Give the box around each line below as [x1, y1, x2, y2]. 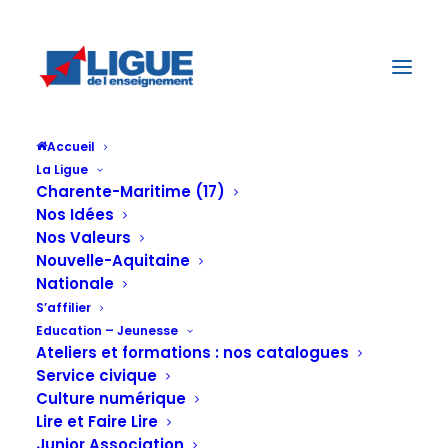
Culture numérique [36, 388, 186, 409]
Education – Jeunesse [36, 322, 178, 339]
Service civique [36, 365, 157, 386]
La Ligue [36, 161, 88, 178]
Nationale [36, 273, 114, 294]
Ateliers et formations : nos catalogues [36, 342, 349, 363]
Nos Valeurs [36, 227, 131, 248]
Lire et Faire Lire [36, 411, 158, 432]
